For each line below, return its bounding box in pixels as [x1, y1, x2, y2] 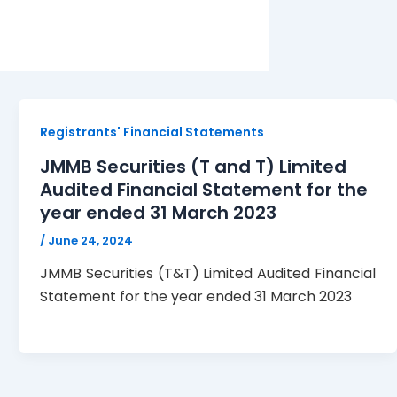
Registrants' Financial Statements [40, 123, 265, 141]
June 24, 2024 [48, 231, 134, 249]
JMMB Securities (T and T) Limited [40, 153, 347, 179]
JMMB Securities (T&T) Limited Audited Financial [40, 263, 376, 284]
